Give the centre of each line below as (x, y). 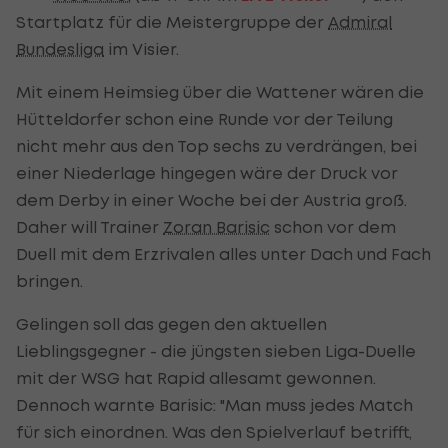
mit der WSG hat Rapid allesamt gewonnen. (196, 377)
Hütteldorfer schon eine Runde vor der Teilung (204, 118)
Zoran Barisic (216, 226)
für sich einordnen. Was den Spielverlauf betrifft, (214, 431)
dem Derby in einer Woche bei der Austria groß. (211, 199)
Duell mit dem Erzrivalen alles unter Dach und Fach (223, 253)
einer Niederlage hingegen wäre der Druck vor (207, 172)
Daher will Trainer (89, 226)
